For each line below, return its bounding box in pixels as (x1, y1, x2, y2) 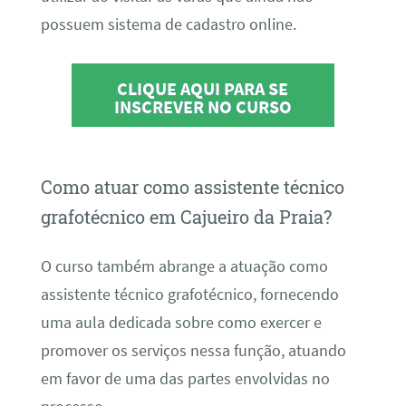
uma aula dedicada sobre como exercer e (40, 312, 322, 333)
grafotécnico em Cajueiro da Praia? (40, 205, 332, 229)
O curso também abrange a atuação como (40, 256, 328, 276)
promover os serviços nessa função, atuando (40, 340, 346, 361)
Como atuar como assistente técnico (40, 175, 344, 199)
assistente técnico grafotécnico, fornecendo (40, 284, 339, 304)
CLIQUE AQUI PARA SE (117, 77, 289, 101)
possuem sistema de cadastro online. (40, 14, 296, 35)
